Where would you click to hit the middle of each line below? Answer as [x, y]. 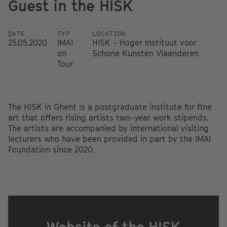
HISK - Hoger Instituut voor [145, 42]
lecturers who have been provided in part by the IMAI [109, 139]
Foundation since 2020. [51, 149]
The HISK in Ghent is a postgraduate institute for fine [110, 107]
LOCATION [109, 33]
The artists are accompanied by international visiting [108, 128]
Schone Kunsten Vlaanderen [146, 53]
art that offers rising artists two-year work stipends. [108, 117]
